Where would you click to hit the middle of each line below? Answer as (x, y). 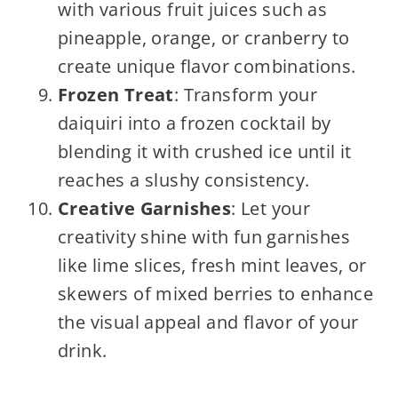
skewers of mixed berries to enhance (215, 293)
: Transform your (246, 94)
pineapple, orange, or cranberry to (203, 37)
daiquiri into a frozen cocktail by (194, 123)
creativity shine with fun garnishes (203, 236)
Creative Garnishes (144, 208)
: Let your (271, 208)
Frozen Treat (115, 94)
